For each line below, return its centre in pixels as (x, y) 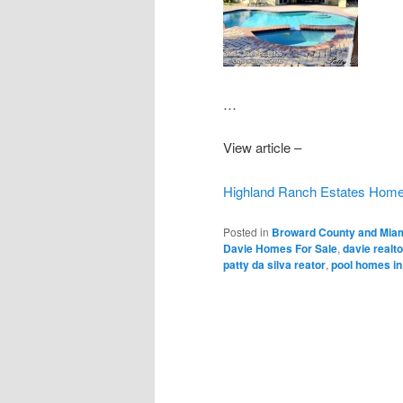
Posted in (246, 232)
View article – (264, 148)
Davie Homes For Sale (280, 249)
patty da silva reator (274, 265)
